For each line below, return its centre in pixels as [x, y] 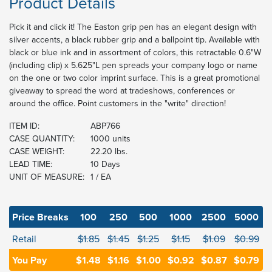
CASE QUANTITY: [42, 139]
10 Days [105, 164]
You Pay [29, 260]
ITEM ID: [24, 126]
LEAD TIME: [31, 164]
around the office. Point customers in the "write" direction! [117, 104]
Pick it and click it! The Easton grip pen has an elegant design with [133, 27]
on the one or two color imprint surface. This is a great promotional [134, 78]
